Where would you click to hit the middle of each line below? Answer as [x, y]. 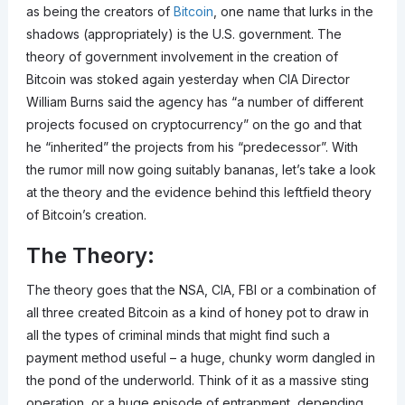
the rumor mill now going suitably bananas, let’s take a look [201, 170]
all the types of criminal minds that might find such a [178, 335]
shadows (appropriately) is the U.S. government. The [184, 34]
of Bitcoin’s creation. [86, 215]
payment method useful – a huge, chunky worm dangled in [200, 358]
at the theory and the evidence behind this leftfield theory [198, 193]
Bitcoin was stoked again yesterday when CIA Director [188, 80]
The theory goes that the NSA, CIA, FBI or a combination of [201, 290]
